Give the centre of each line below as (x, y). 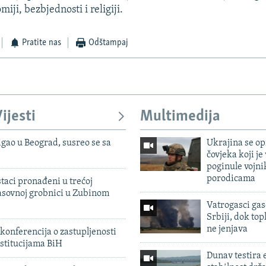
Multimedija (180, 117)
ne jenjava (227, 229)
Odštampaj (108, 43)
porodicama (231, 178)
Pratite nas (42, 43)
